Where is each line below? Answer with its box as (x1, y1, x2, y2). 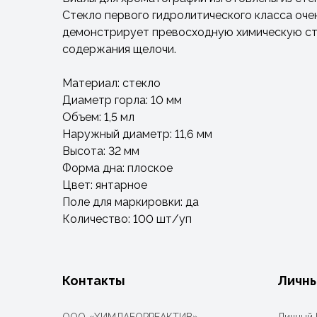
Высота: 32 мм (62, 144, 139, 158)
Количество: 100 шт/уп (62, 212, 192, 226)
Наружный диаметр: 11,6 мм (62, 127, 212, 141)
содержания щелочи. (62, 42, 176, 56)
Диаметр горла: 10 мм (62, 93, 182, 107)
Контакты (62, 273, 125, 288)
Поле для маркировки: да (62, 195, 199, 209)
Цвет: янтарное (62, 178, 147, 192)
